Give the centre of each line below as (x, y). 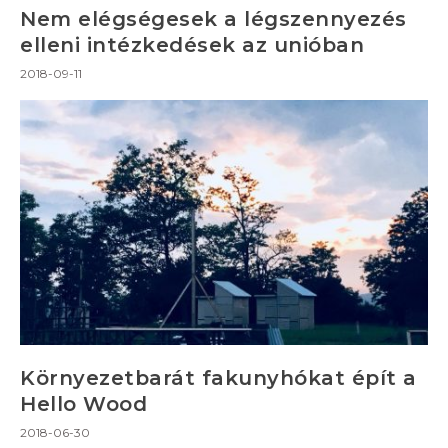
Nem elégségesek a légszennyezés (213, 19)
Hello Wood (83, 404)
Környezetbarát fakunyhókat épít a (218, 378)
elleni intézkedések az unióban (192, 45)
